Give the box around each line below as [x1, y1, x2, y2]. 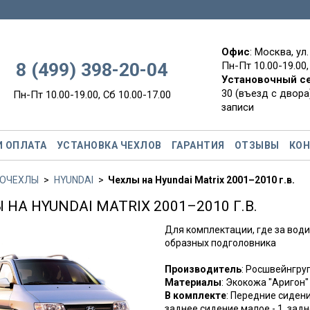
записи [221, 100, 254, 113]
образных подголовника [164, 237, 276, 248]
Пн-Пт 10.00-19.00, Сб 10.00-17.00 [12, 88, 171, 101]
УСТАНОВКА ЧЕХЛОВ [56, 139, 162, 151]
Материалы [164, 276, 221, 288]
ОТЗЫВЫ [234, 139, 280, 151]
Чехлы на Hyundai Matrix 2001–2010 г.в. [108, 174, 295, 185]
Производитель [164, 263, 241, 275]
